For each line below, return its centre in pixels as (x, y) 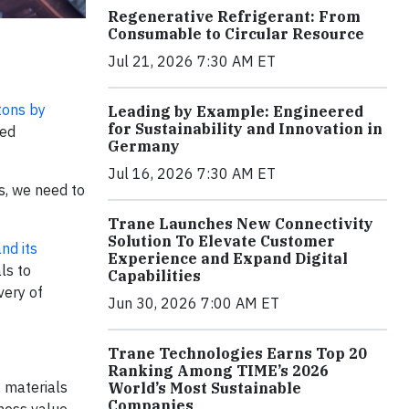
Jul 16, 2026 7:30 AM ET (192, 174)
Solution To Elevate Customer (221, 241)
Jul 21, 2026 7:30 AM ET (192, 62)
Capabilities (154, 276)
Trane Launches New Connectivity (241, 224)
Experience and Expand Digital (228, 259)
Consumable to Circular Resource (236, 34)
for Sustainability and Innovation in (245, 129)
